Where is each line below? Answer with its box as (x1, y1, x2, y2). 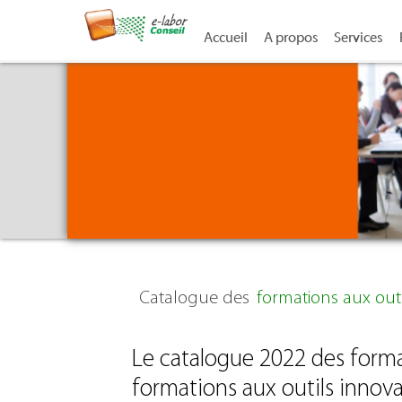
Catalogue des (139, 288, 249, 308)
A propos (263, 30, 319, 46)
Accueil (203, 30, 248, 46)
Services (334, 30, 384, 46)
